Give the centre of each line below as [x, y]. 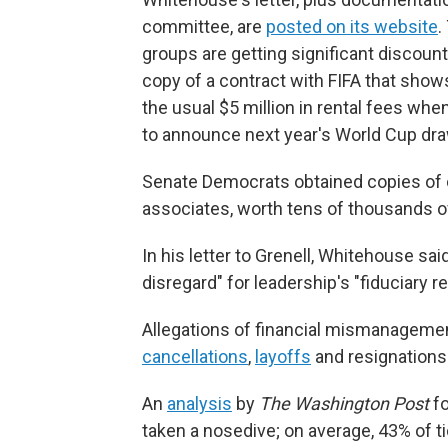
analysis [199, 403]
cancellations [195, 356]
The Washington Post [344, 403]
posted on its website [352, 26]
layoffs [283, 356]
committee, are [204, 26]
